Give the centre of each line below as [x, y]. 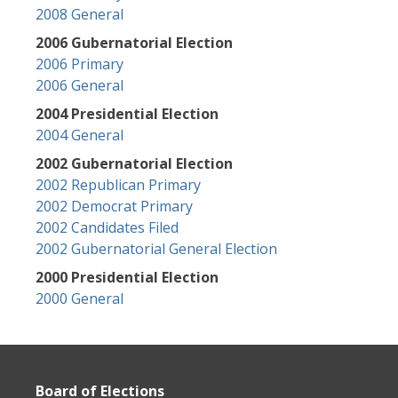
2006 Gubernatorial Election [134, 43]
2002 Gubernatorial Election [134, 163]
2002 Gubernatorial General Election [156, 249]
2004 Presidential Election [127, 114]
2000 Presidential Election [127, 277]
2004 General [80, 135]
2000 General [80, 298]
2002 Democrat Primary [114, 206]
